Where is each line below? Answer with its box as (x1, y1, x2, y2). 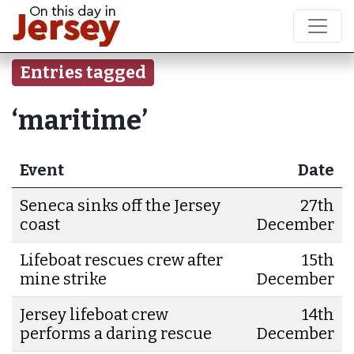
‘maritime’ (12, 104, 148, 137)
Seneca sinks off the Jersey (20, 195, 220, 215)
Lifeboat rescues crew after (20, 250, 223, 269)
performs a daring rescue (20, 323, 212, 343)
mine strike (20, 269, 107, 288)
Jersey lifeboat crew (20, 304, 168, 324)
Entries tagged (20, 62, 146, 83)
